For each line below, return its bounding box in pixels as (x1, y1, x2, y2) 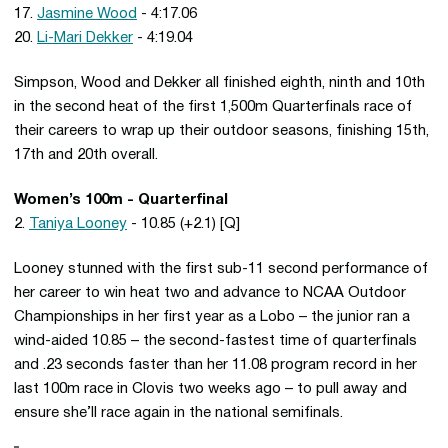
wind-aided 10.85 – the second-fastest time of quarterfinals (14, 334, 417, 348)
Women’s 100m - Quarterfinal (14, 193, 228, 207)
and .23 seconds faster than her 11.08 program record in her (14, 358, 417, 372)
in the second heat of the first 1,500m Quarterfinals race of (14, 100, 412, 114)
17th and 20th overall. (14, 148, 158, 162)
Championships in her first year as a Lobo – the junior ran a (14, 310, 410, 324)
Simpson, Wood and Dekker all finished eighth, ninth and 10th (14, 76, 425, 90)
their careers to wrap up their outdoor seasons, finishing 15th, (14, 124, 429, 138)
